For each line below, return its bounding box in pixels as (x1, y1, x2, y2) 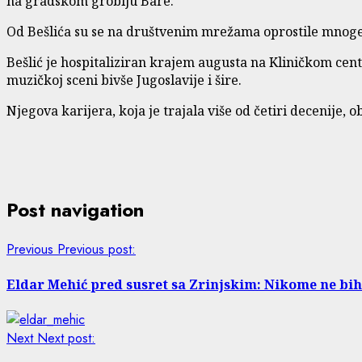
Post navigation (6, 195, 144, 224)
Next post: (37, 329, 95, 348)
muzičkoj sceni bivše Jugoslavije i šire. (6, 70, 242, 89)
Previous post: (57, 239, 136, 259)
